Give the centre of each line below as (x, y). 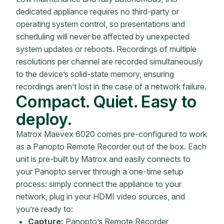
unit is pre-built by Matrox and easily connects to (103, 159)
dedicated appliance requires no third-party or (97, 11)
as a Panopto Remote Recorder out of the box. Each (111, 146)
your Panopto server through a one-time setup (100, 171)
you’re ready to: (44, 209)
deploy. (44, 119)
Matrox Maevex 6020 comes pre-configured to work (111, 134)
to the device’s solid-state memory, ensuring (95, 74)
